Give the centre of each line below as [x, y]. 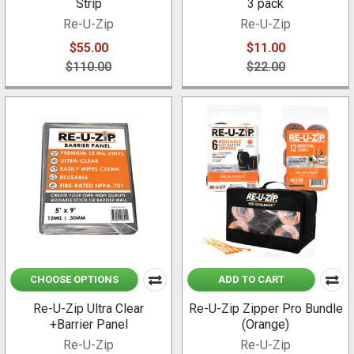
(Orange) [265, 325]
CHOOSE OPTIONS [74, 280]
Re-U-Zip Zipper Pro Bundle [265, 309]
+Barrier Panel [88, 325]
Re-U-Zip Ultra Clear [88, 309]
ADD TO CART [251, 280]
